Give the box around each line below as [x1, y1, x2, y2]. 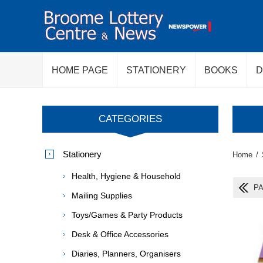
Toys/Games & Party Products [72, 210, 183, 220]
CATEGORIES [99, 113, 162, 124]
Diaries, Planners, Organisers [72, 249, 181, 258]
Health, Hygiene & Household [72, 171, 181, 181]
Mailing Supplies [72, 191, 132, 200]
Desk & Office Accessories [72, 230, 168, 239]
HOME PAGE [52, 65, 108, 75]
